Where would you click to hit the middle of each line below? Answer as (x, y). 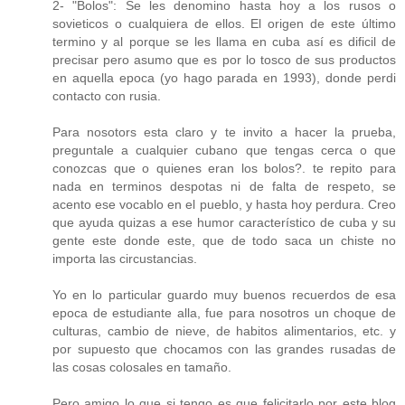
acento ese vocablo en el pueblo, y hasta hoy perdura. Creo (224, 205)
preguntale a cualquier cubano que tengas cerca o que (224, 151)
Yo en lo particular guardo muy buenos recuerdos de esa (224, 295)
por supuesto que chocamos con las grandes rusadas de (224, 349)
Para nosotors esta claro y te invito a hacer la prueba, (224, 132)
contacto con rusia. (107, 96)
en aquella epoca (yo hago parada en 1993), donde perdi (224, 78)
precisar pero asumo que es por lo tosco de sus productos (224, 60)
